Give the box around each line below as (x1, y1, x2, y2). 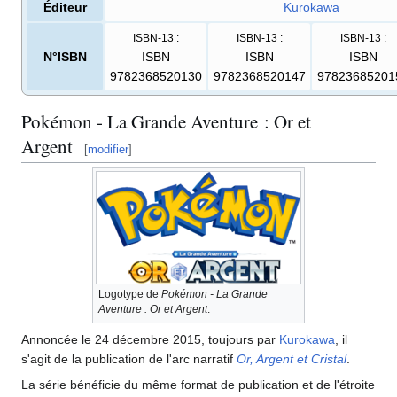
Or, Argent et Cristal (237, 352, 346, 367)
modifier (88, 143, 128, 157)
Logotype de (98, 288, 161, 301)
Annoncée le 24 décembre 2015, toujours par (21, 332, 279, 347)
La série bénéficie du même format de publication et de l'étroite (21, 378, 375, 393)
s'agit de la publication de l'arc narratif (21, 352, 237, 367)
